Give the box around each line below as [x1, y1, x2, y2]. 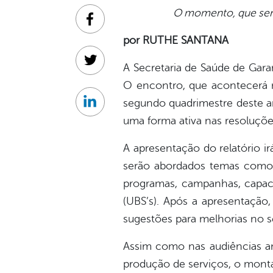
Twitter [89, 61, 119, 73]
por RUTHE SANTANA [123, 34, 229, 47]
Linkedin [89, 102, 126, 114]
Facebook [89, 19, 132, 31]
